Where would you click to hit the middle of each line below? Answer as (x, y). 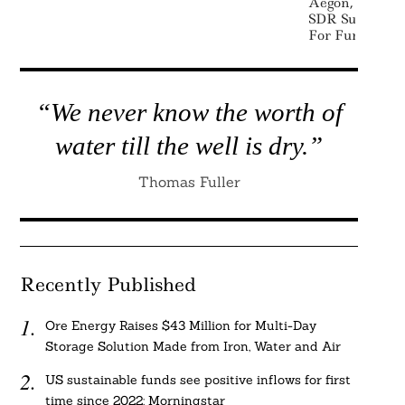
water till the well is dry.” (189, 146)
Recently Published (107, 285)
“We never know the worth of (189, 112)
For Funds (341, 35)
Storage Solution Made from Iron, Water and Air (193, 346)
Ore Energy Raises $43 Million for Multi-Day (181, 325)
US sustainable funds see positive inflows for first (198, 380)
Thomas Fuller (189, 182)
